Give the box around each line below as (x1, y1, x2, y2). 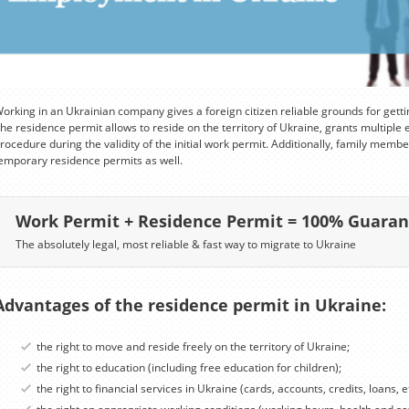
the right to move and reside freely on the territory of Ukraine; (36, 339, 350, 354)
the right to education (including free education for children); (36, 360, 341, 375)
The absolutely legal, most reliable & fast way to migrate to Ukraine (15, 236, 356, 252)
